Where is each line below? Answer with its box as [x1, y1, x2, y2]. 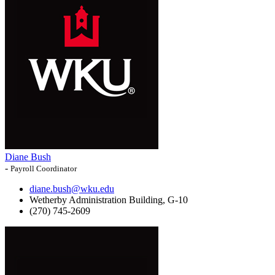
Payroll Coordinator [10, 164, 77, 174]
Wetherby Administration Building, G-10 [29, 195, 188, 206]
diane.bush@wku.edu [29, 184, 114, 195]
